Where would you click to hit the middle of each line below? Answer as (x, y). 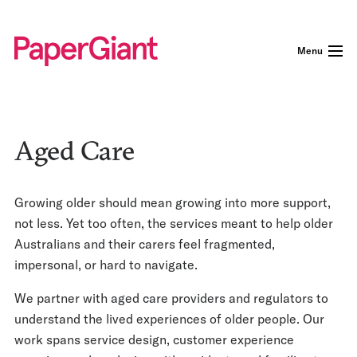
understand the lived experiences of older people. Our (169, 319)
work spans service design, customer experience (154, 339)
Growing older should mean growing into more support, (173, 202)
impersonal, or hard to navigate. (106, 265)
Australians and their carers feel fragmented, (145, 244)
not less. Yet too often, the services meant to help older (174, 223)
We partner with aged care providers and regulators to (171, 298)
